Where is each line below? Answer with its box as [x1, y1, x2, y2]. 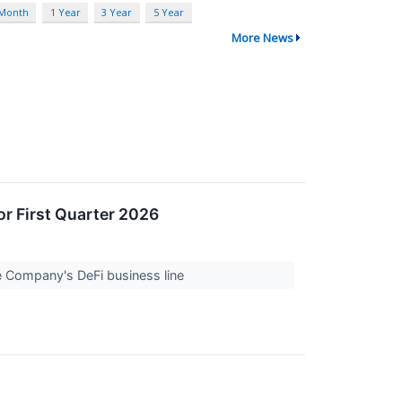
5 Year [153, 5, 184, 20]
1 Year [49, 5, 81, 20]
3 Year [101, 5, 133, 20]
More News [231, 30, 293, 47]
